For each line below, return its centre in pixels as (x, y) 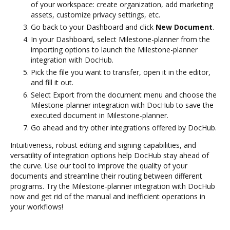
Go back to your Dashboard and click (93, 27)
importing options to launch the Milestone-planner (114, 49)
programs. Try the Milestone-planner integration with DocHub (113, 186)
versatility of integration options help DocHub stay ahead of (110, 155)
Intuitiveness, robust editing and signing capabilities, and (103, 145)
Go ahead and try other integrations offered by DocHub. (124, 127)
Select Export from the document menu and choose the (124, 94)
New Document (184, 27)
